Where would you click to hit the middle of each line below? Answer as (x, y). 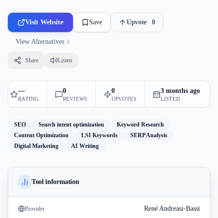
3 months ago (180, 91)
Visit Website (44, 22)
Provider (35, 209)
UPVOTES (124, 99)
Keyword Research (140, 125)
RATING (28, 99)
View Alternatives (40, 42)
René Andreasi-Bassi (172, 209)
